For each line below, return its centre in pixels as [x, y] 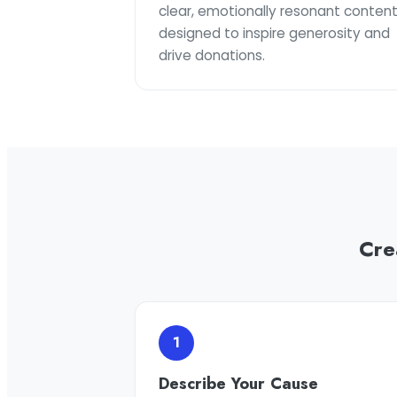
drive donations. [212, 55]
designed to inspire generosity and [274, 33]
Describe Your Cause [238, 383]
